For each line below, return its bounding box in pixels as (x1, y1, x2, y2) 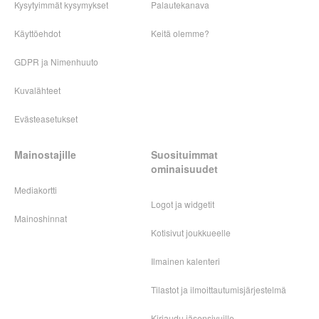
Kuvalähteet (14, 84, 61, 97)
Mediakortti (14, 184, 57, 197)
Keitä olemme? (150, 27, 209, 40)
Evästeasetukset (14, 113, 78, 125)
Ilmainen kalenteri (150, 255, 220, 268)
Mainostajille (14, 147, 76, 162)
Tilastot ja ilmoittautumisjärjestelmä (150, 283, 286, 296)
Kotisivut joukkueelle (150, 226, 231, 239)
